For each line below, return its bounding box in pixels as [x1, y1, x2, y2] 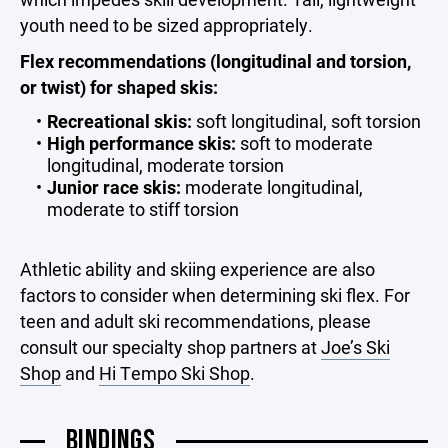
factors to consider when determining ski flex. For [20, 283, 410, 307]
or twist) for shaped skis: [20, 75, 218, 99]
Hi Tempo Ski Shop [99, 361, 250, 385]
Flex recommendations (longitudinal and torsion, [20, 49, 411, 73]
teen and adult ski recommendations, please [20, 309, 371, 333]
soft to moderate [235, 131, 373, 155]
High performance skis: [46, 131, 236, 155]
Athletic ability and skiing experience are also [20, 257, 375, 281]
